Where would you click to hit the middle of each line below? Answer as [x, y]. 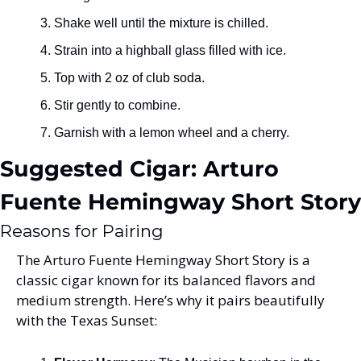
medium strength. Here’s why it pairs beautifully [170, 300]
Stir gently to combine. [117, 105]
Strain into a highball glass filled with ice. [170, 50]
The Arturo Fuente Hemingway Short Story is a [163, 259]
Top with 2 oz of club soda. [129, 77]
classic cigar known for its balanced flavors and [166, 280]
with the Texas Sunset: [87, 320]
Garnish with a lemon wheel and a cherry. [172, 132]
